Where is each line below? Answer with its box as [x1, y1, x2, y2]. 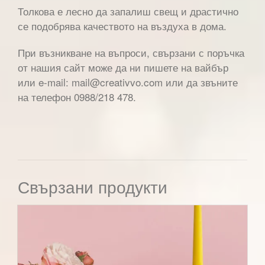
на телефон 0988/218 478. [18, 89, 136, 104]
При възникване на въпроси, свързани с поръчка [18, 44, 244, 60]
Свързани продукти [18, 174, 167, 198]
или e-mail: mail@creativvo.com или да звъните [18, 74, 238, 89]
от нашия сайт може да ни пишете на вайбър [18, 59, 228, 75]
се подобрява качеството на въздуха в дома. [18, 18, 227, 33]
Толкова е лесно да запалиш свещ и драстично [18, 3, 238, 18]
